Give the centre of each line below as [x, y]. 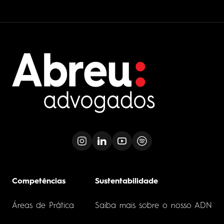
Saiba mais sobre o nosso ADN [153, 206]
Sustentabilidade [126, 181]
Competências [39, 181]
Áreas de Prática [43, 206]
